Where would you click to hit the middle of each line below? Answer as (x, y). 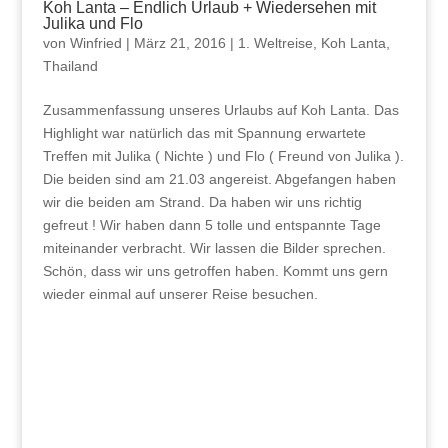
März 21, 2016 (179, 43)
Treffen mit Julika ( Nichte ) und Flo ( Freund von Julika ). (223, 156)
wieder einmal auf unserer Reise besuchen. (180, 294)
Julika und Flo (92, 24)
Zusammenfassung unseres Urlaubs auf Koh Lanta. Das (220, 110)
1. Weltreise (275, 43)
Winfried (95, 43)
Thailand (70, 66)
